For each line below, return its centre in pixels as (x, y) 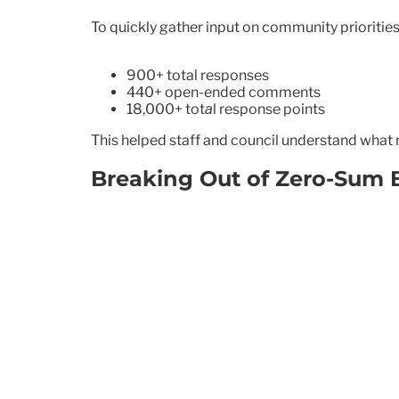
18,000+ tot (166, 109)
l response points (269, 109)
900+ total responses (198, 75)
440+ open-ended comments (224, 92)
